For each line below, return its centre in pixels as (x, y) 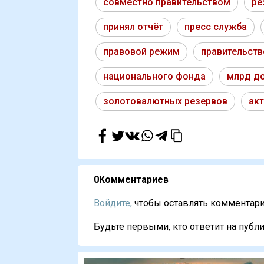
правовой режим (141, 52)
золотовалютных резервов (165, 101)
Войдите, (113, 203)
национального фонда (154, 77)
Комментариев (134, 180)
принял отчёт (133, 27)
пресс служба (216, 27)
